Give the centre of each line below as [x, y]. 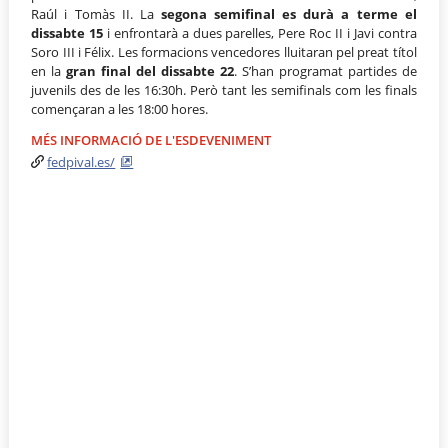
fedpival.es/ [81, 161]
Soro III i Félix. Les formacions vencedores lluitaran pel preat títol [224, 52]
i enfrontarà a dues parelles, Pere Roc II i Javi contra [260, 33]
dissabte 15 [67, 33]
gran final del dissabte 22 [150, 71]
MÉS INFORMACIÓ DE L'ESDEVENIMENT [151, 140]
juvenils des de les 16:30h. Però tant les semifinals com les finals [224, 90]
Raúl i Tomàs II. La [96, 14]
